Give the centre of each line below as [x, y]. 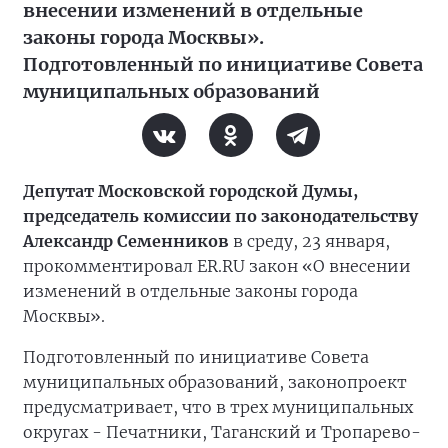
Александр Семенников [126, 241]
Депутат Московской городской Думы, [190, 191]
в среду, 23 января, [309, 241]
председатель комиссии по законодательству [220, 216]
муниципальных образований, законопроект [215, 382]
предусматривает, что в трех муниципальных [218, 407]
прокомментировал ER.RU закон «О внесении [217, 266]
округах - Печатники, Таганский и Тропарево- [222, 432]
